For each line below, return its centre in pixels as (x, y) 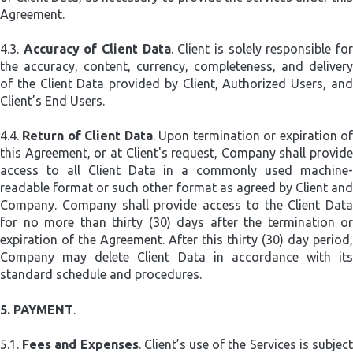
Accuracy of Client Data (97, 48)
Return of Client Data (87, 136)
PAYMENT (43, 309)
